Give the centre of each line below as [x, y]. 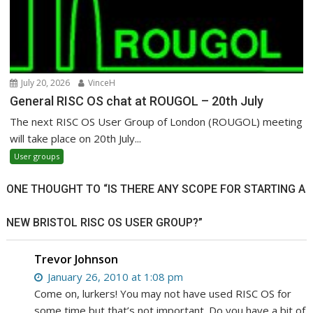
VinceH [101, 83]
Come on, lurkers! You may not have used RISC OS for [163, 294]
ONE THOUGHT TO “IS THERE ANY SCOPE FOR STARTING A [156, 189]
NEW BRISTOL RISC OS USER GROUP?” [105, 223]
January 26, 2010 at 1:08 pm [114, 277]
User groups [37, 156]
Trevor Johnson [77, 260]
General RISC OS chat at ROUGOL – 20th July [137, 101]
